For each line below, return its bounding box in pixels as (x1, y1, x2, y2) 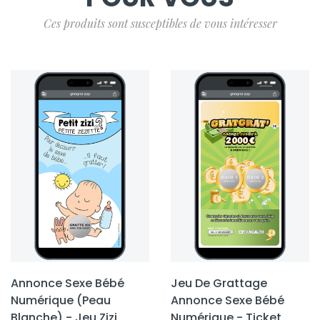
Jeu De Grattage (171, 275, 267, 292)
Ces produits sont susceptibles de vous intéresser (43, 15, 277, 31)
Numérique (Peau (11, 292, 111, 309)
